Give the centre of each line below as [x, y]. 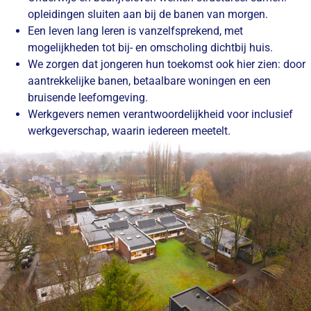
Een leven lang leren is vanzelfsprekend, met [135, 31]
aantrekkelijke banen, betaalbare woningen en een [149, 81]
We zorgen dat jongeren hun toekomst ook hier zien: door [167, 65]
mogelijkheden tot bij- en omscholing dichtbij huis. [150, 48]
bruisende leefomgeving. [88, 98]
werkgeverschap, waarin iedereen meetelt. [129, 131]
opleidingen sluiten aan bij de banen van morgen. [148, 15]
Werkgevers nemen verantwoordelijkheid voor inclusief [160, 115]
